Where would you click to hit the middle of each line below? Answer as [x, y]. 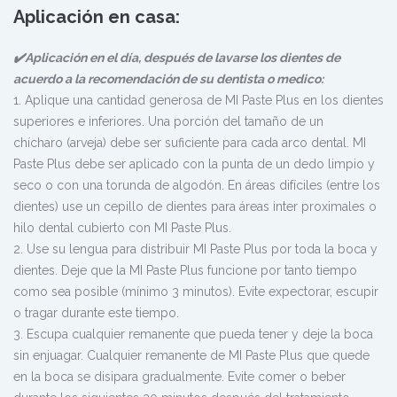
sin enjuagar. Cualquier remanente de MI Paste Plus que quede [191, 355]
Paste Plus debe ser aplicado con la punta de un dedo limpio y [194, 163]
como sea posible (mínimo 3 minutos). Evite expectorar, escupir [196, 291]
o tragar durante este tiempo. [96, 312]
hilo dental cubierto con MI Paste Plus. [122, 227]
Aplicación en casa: [97, 16]
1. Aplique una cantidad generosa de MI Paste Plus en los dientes [198, 100]
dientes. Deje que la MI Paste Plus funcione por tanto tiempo [185, 270]
